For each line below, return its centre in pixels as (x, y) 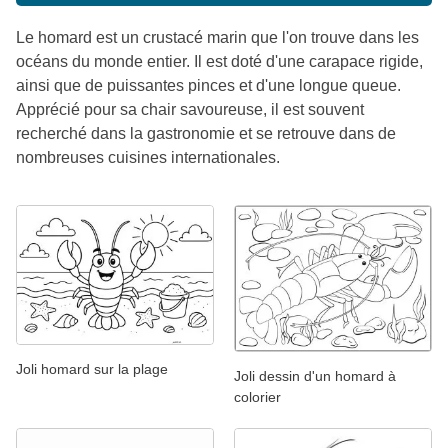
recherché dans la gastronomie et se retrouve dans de (206, 133)
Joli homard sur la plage (92, 369)
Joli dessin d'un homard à (315, 376)
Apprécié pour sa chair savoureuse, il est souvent (190, 109)
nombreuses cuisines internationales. (148, 157)
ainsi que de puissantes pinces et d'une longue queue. (208, 85)
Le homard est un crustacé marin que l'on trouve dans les (217, 37)
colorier (257, 397)
